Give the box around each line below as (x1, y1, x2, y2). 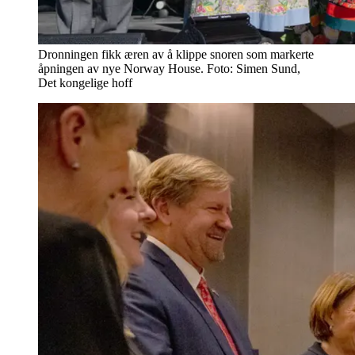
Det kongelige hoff (38, 76, 132, 90)
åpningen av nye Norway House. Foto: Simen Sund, (38, 62, 300, 76)
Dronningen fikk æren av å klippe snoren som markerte (38, 48, 314, 62)
